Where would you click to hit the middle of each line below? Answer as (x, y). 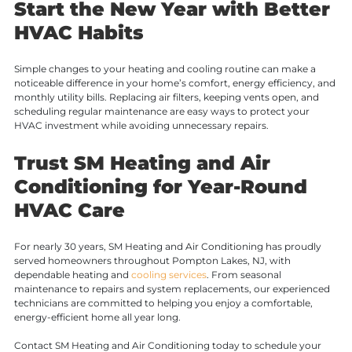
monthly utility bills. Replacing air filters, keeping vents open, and (166, 97)
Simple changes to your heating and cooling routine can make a (165, 69)
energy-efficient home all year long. (97, 317)
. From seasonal (244, 275)
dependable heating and (72, 275)
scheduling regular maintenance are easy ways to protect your (161, 112)
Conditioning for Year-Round (160, 187)
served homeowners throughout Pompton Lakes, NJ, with (152, 261)
